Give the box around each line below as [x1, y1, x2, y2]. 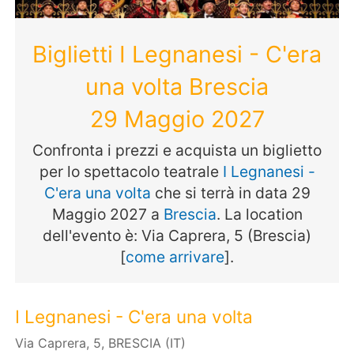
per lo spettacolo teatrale [39, 161, 223, 181]
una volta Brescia [85, 73, 269, 101]
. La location [216, 204, 303, 224]
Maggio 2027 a [51, 204, 164, 224]
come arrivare [126, 247, 224, 266]
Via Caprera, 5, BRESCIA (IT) [15, 335, 186, 351]
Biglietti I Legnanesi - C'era [32, 40, 322, 69]
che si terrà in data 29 [150, 183, 311, 202]
